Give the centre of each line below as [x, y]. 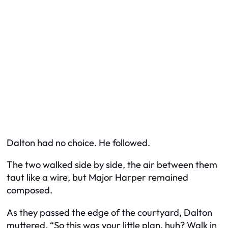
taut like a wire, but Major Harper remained [97, 178]
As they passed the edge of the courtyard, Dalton [109, 212]
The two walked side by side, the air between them [112, 165]
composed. [30, 190]
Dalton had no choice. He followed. [78, 142]
